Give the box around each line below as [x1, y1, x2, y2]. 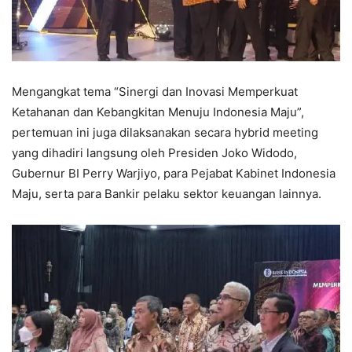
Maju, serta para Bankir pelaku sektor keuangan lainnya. [12, 186, 321, 201]
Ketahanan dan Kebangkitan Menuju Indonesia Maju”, [12, 104, 304, 119]
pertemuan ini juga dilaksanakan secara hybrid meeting [12, 125, 318, 140]
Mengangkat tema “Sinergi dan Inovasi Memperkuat [12, 84, 298, 99]
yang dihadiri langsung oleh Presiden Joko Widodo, [12, 145, 297, 160]
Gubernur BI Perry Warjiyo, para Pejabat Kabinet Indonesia [12, 166, 335, 181]
